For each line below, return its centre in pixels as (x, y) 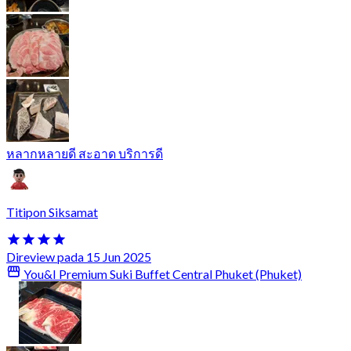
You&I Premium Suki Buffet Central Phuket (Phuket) (162, 274)
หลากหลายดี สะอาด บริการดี (85, 153)
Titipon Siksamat (52, 212)
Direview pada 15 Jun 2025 (79, 256)
